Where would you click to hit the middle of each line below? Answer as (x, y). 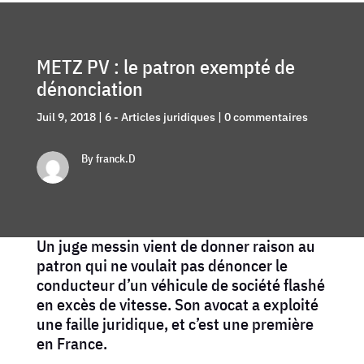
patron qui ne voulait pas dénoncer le (162, 265)
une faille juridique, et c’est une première (175, 323)
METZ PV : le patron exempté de (165, 66)
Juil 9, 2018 (66, 117)
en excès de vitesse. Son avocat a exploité (177, 304)
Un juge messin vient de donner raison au (175, 245)
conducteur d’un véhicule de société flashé (180, 284)
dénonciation (89, 88)
